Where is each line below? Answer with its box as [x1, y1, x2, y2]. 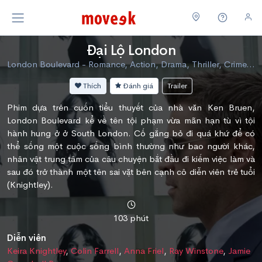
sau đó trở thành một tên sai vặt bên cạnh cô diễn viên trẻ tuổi [7, 166, 255, 177]
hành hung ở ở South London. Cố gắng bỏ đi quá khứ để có [7, 127, 255, 139]
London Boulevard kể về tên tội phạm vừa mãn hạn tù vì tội [7, 114, 255, 126]
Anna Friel [124, 244, 164, 256]
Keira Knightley [7, 244, 65, 256]
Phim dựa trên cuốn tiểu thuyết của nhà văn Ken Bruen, [7, 101, 255, 113]
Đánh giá [121, 80, 153, 91]
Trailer [167, 80, 187, 91]
